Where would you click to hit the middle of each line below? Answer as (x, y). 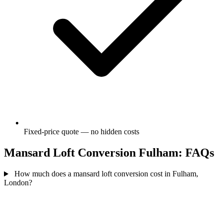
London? (18, 183)
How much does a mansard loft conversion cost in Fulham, (105, 174)
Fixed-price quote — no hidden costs (82, 132)
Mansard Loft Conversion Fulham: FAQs (109, 153)
